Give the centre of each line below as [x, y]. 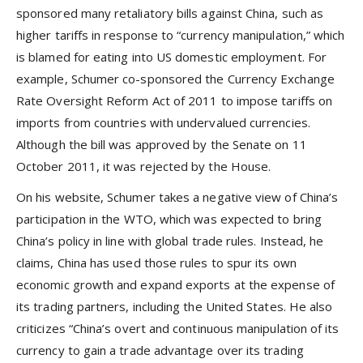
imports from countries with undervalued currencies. [163, 122]
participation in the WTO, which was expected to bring [169, 219]
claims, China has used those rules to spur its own [156, 263]
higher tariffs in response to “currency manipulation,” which [181, 34]
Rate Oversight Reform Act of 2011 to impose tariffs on [175, 100]
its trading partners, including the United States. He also [175, 307]
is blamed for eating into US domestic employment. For [171, 56]
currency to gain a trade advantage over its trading [160, 350]
